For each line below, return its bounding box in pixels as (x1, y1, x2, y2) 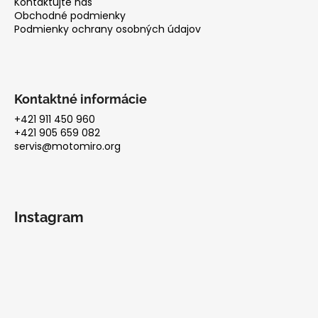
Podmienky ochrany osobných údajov (14, 21, 201, 36)
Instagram (14, 208, 84, 226)
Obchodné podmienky (14, 8, 126, 23)
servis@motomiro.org (14, 138, 121, 153)
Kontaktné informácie (14, 91, 147, 106)
